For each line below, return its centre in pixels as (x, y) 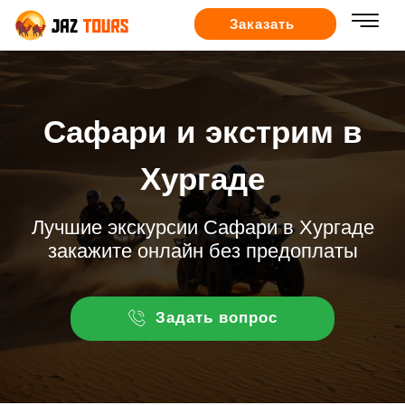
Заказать (263, 24)
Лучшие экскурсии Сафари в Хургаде (202, 227)
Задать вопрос (216, 318)
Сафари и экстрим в (202, 132)
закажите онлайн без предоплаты (202, 251)
